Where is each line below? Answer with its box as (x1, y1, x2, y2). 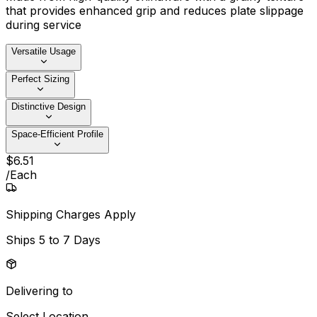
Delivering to (6, 284, 73, 299)
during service (6, 18, 81, 33)
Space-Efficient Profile (11, 129, 103, 140)
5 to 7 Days (39, 233, 100, 248)
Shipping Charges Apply (6, 207, 136, 222)
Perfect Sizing (11, 74, 69, 85)
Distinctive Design (11, 101, 86, 113)
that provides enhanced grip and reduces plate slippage (6, 4, 304, 18)
